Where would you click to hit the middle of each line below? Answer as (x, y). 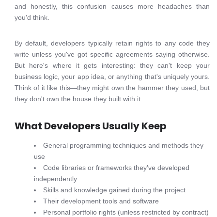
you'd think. (32, 17)
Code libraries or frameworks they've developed (116, 168)
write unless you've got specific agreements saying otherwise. (112, 54)
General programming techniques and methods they (123, 145)
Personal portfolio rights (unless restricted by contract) (126, 212)
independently (55, 179)
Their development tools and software (101, 201)
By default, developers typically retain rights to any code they (112, 43)
